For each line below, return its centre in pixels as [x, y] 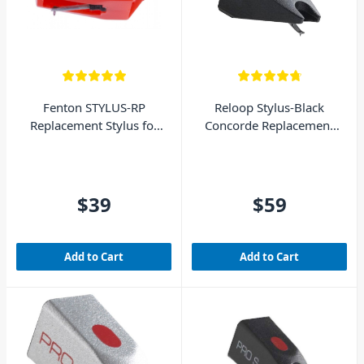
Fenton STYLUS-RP [94, 107]
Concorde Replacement [269, 125]
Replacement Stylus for [94, 125]
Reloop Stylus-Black [269, 107]
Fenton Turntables [94, 143]
